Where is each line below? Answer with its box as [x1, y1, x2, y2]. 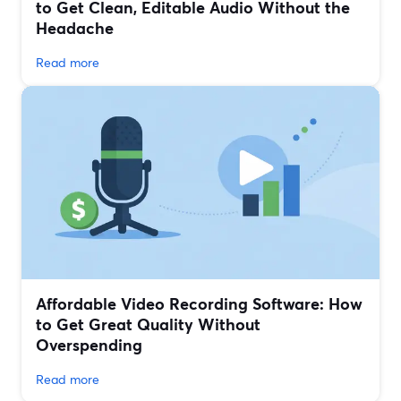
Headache [36, 17, 114, 39]
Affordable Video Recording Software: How [36, 293, 363, 315]
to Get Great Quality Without [36, 313, 260, 336]
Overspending [36, 334, 142, 356]
